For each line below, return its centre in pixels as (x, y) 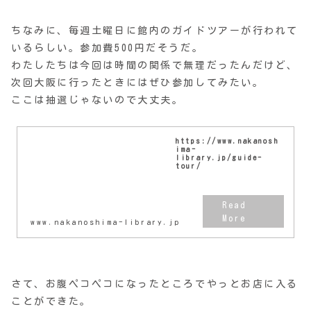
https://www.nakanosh (227, 141)
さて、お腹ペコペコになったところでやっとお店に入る (155, 284)
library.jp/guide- (219, 157)
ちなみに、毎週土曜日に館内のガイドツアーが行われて (155, 30)
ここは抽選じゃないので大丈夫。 (98, 100)
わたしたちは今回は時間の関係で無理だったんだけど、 (155, 65)
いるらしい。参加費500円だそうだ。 (108, 48)
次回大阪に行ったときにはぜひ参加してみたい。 (138, 82)
